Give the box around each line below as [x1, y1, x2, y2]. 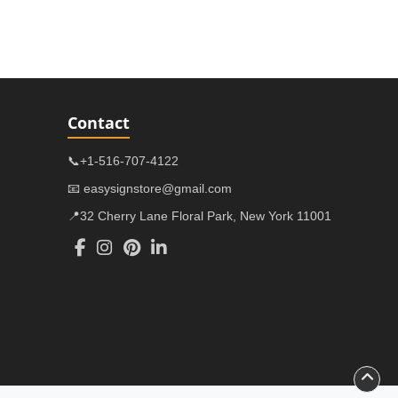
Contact [68, 111, 130, 133]
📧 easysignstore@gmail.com [68, 180, 232, 195]
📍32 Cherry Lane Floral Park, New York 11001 [68, 208, 331, 223]
